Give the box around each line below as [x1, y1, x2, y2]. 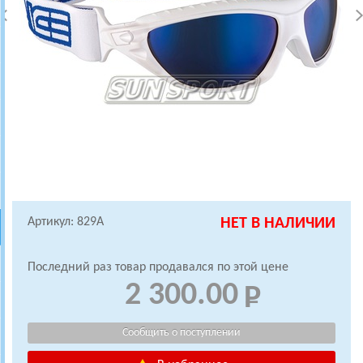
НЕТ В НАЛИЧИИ [220, 216, 335, 232]
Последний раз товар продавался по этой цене [28, 261, 288, 274]
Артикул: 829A [28, 216, 104, 228]
